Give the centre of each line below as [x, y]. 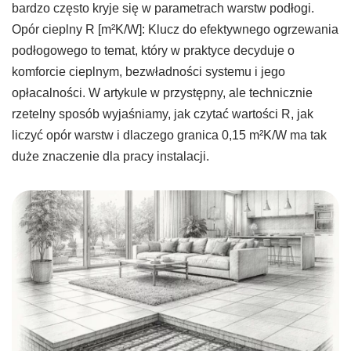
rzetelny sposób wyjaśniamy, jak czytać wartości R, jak [163, 114]
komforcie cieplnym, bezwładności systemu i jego [148, 71]
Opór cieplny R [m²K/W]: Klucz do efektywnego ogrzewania [175, 29]
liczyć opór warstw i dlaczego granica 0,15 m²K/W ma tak [169, 135]
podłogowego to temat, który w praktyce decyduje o [153, 50]
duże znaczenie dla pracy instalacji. [110, 156]
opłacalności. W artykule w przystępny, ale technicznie [162, 92]
